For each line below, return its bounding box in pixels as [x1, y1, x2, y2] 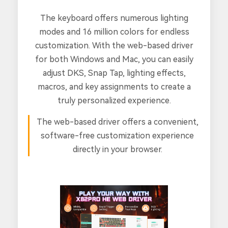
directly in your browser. [72, 145, 162, 155]
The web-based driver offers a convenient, [36, 117, 198, 127]
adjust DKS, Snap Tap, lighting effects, [42, 68, 186, 78]
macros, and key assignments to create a [37, 82, 191, 92]
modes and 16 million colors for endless [39, 27, 189, 37]
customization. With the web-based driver [35, 41, 193, 51]
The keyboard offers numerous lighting [40, 13, 188, 23]
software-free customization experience [41, 131, 194, 141]
